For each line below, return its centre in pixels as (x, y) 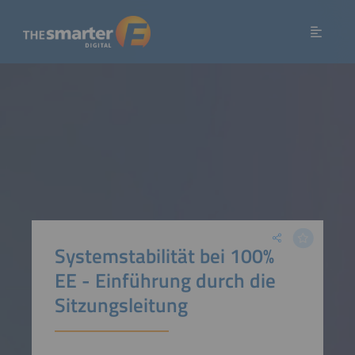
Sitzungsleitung (121, 304)
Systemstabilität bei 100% (164, 255)
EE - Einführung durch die (165, 280)
